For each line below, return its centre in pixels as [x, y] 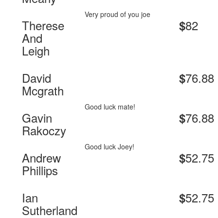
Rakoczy [44, 130]
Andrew [41, 158]
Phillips [40, 170]
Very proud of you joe [118, 14]
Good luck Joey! [110, 147]
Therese [43, 25]
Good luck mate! [110, 107]
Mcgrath [43, 91]
